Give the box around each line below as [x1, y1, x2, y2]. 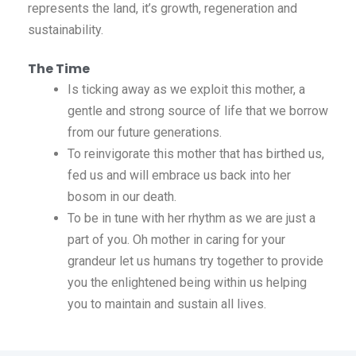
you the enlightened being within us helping [68, 275, 307, 291]
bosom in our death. [68, 189, 176, 205]
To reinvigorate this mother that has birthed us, [68, 146, 324, 162]
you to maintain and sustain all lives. [68, 296, 266, 312]
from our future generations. [68, 125, 222, 141]
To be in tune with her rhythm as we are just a [68, 211, 315, 226]
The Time [28, 60, 90, 79]
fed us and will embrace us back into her [68, 168, 291, 184]
